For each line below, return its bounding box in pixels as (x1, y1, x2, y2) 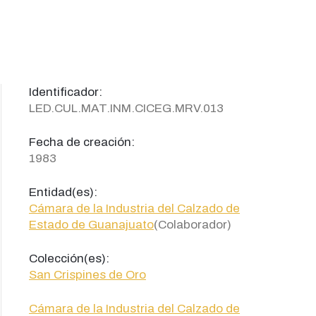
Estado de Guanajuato (29, 218, 154, 231)
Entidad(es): (29, 186, 97, 199)
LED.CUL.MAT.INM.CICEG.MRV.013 (29, 102, 224, 115)
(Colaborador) (154, 218, 231, 231)
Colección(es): (29, 252, 109, 265)
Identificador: (29, 85, 102, 99)
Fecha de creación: (29, 135, 135, 149)
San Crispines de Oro (29, 268, 146, 281)
